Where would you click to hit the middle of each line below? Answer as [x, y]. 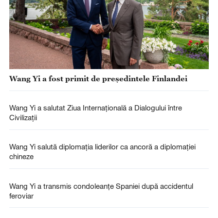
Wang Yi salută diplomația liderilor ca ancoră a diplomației [102, 147]
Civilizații [23, 118]
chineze [21, 156]
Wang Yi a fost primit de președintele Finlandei [98, 78]
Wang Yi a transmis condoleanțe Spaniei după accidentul [101, 186]
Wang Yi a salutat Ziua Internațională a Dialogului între [95, 108]
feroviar [21, 195]
